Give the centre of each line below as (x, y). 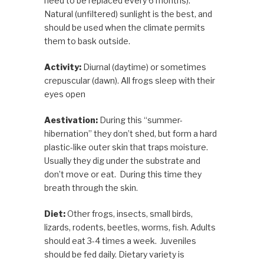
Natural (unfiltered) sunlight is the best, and (128, 14)
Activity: (63, 67)
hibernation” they (77, 133)
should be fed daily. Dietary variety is (114, 254)
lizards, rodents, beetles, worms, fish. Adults (130, 227)
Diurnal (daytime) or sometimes (144, 67)
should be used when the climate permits (124, 27)
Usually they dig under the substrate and (122, 161)
